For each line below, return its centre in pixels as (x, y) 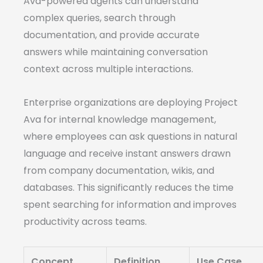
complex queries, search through (100, 18)
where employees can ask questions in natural (130, 137)
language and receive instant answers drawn (127, 154)
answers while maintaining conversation (116, 52)
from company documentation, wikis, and (119, 171)
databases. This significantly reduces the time (129, 188)
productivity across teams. (85, 222)
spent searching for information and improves (130, 205)
